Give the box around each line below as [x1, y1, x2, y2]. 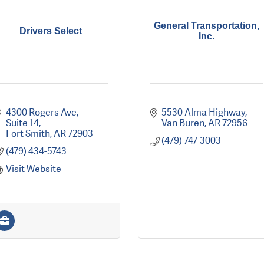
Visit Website [5, 163, 61, 176]
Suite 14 [5, 117, 39, 130]
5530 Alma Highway [161, 106, 246, 119]
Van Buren [161, 117, 205, 130]
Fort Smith [5, 127, 50, 140]
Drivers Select [19, 26, 82, 37]
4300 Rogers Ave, [5, 106, 78, 119]
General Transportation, [154, 21, 260, 31]
